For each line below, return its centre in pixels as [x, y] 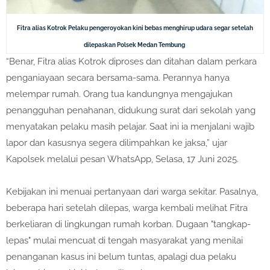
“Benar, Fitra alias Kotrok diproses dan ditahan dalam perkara [131, 62]
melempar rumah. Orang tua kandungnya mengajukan [119, 94]
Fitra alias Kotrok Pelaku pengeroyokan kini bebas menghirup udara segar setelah [135, 28]
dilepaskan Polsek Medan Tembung [135, 45]
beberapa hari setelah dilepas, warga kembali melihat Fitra [127, 208]
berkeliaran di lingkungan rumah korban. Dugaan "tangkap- [128, 224]
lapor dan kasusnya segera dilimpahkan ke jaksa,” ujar [117, 143]
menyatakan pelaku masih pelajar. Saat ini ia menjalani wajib [130, 127]
